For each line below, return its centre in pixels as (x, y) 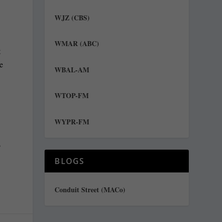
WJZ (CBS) (72, 17)
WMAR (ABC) (77, 44)
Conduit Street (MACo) (90, 190)
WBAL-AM (72, 69)
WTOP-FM (72, 96)
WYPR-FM (72, 122)
